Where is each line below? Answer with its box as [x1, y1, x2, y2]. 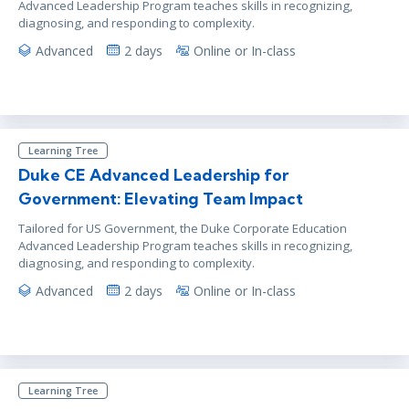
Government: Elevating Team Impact [18, 188, 303, 208]
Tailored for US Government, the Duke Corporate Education [18, 219, 347, 236]
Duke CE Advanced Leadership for [18, 164, 288, 184]
